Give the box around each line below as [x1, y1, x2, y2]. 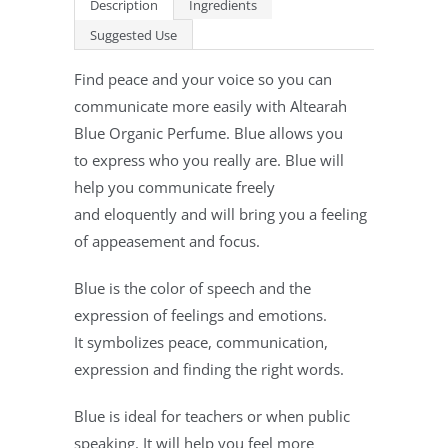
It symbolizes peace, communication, [74, 332, 328, 353]
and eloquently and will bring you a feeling [74, 204, 367, 225]
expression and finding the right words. [74, 359, 344, 380]
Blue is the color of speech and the [74, 278, 311, 299]
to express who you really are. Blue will [74, 150, 344, 171]
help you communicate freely [74, 177, 275, 198]
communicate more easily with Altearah [74, 96, 347, 117]
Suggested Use [90, 26, 177, 45]
